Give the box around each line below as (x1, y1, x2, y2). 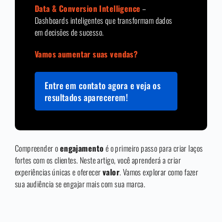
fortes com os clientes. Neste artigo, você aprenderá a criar (15, 154, 181, 166)
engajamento (59, 142, 104, 155)
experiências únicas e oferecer (15, 166, 103, 178)
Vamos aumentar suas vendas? (35, 48, 138, 60)
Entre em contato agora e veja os (45, 79, 161, 92)
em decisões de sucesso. (35, 26, 104, 39)
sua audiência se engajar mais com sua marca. (15, 178, 146, 190)
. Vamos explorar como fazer (119, 166, 199, 178)
